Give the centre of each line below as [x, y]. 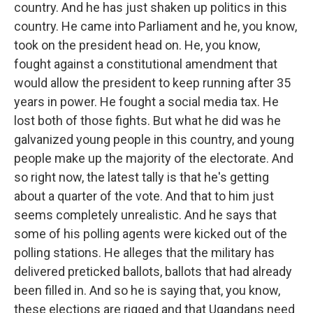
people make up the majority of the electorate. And [154, 158]
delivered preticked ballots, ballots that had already [153, 271]
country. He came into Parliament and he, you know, [155, 26]
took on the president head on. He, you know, [137, 45]
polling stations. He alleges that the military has [144, 253]
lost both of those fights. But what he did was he [147, 121]
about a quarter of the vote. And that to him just [144, 196]
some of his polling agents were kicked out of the [151, 234]
